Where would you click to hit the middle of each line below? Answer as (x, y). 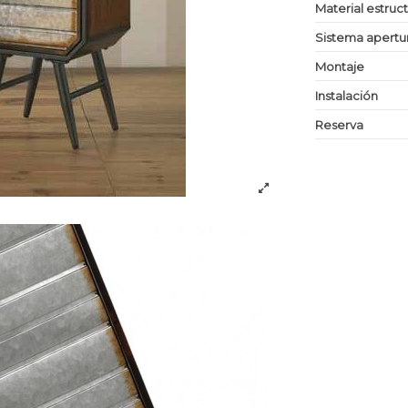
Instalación (347, 95)
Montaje (340, 66)
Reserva (340, 124)
